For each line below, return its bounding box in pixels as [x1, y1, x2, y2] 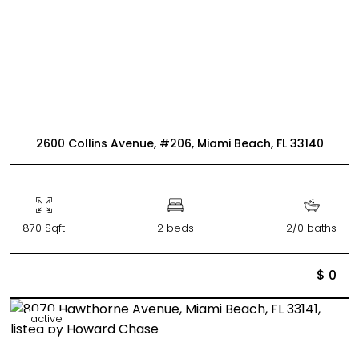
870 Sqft [22, 220, 65, 236]
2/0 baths [286, 220, 337, 236]
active [30, 310, 63, 326]
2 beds [157, 220, 194, 236]
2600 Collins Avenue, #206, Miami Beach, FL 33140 [35, 135, 324, 151]
